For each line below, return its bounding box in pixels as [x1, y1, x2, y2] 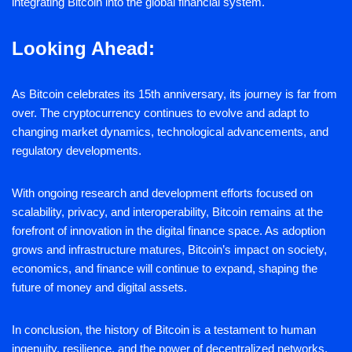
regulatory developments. [12, 144, 141, 158]
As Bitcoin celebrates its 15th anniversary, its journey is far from [12, 87, 337, 101]
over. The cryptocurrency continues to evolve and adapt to [12, 106, 309, 120]
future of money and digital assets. [12, 280, 187, 295]
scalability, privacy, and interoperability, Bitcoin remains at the [12, 205, 323, 219]
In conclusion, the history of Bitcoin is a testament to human [12, 323, 316, 337]
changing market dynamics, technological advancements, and [12, 125, 328, 139]
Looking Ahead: [12, 38, 155, 60]
